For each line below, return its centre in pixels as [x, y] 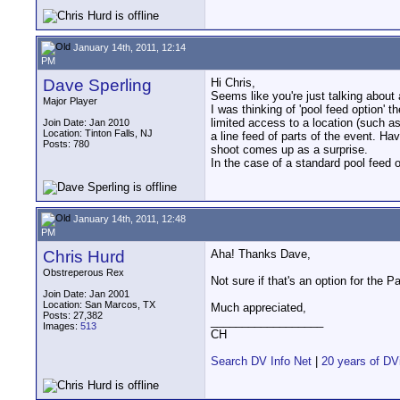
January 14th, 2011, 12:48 [128, 218]
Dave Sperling [97, 85]
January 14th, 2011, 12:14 [128, 47]
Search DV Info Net [261, 361]
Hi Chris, [233, 83]
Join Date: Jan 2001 [86, 294]
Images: [62, 326]
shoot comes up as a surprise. [289, 150]
